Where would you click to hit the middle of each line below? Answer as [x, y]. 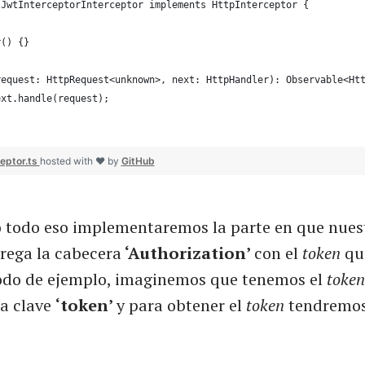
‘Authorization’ [188, 253]
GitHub [138, 161]
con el [276, 253]
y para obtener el [181, 306]
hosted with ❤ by [80, 161]
